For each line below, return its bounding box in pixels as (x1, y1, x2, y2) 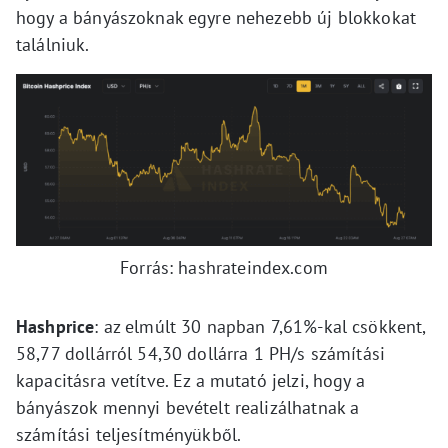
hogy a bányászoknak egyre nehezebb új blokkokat (16, 6, 417, 30)
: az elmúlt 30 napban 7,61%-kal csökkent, (94, 314, 426, 338)
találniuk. (16, 33, 90, 57)
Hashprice (16, 314, 95, 338)
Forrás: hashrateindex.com (120, 255, 328, 279)
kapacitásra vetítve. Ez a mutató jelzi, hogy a (16, 368, 365, 392)
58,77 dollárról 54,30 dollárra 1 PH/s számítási (16, 341, 386, 365)
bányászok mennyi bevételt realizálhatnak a (16, 395, 360, 419)
